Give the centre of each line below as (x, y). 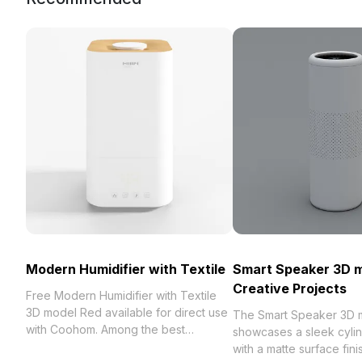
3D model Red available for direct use (127, 312)
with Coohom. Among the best (105, 329)
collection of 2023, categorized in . (119, 346)
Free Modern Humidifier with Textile (121, 295)
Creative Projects (290, 288)
